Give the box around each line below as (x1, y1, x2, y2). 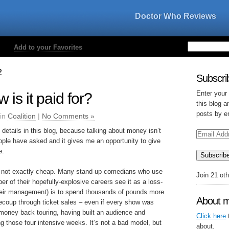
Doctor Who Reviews (135, 12, 216, 20)
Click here (196, 212, 226, 220)
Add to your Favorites (14, 43, 82, 51)
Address (196, 136, 220, 144)
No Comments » (42, 112, 95, 120)
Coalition (8, 112, 36, 120)
